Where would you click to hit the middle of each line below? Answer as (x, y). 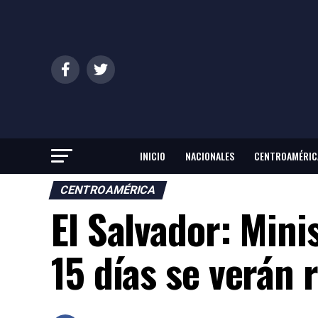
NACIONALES (210, 156)
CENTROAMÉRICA (108, 190)
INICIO (153, 156)
